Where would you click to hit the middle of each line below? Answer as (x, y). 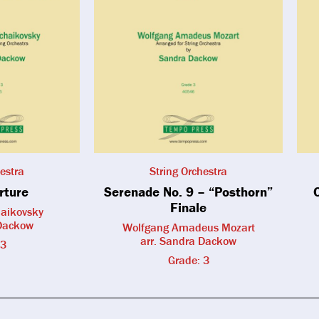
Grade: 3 (188, 260)
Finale (188, 207)
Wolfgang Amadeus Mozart (188, 227)
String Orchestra (188, 171)
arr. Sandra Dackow (188, 240)
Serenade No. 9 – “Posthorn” (188, 191)
